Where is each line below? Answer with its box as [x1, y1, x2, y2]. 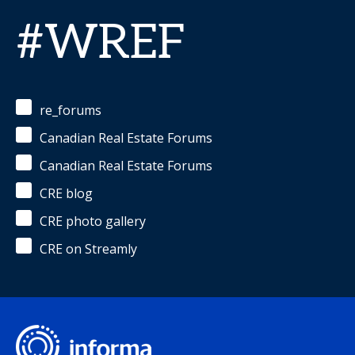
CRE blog [40, 185, 93, 202]
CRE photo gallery [40, 212, 146, 230]
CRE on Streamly [40, 240, 137, 258]
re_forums [40, 101, 101, 119]
